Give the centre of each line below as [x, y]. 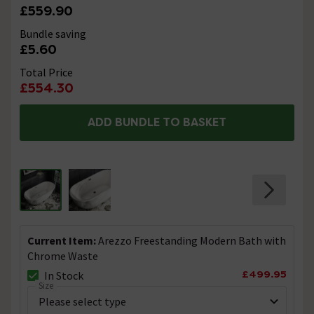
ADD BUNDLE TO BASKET [157, 122]
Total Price [46, 73]
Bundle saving [53, 34]
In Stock [64, 275]
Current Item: [63, 240]
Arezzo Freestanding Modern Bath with [192, 240]
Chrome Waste [63, 255]
